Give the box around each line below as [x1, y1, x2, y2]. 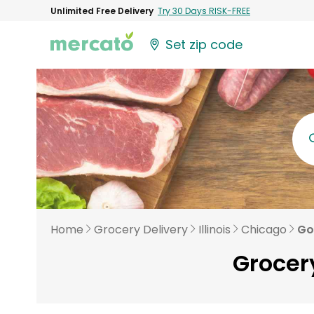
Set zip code [165, 36, 243, 54]
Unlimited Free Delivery [50, 4, 153, 17]
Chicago [241, 221, 287, 238]
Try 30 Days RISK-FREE [158, 4, 250, 17]
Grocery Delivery [94, 221, 188, 238]
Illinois [198, 221, 231, 238]
